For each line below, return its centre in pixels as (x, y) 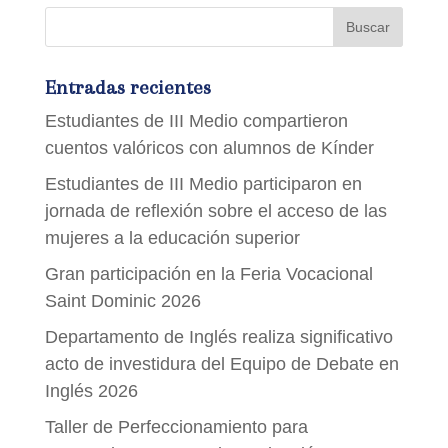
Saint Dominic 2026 (122, 300)
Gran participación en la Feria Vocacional (208, 273)
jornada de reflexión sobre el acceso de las (215, 210)
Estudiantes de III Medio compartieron (196, 120)
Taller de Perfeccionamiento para (176, 426)
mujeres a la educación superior (172, 237)
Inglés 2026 (91, 390)
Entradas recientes (127, 87)
